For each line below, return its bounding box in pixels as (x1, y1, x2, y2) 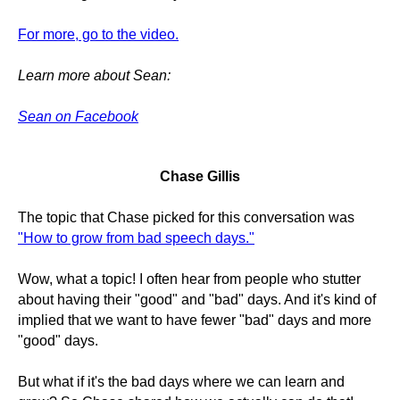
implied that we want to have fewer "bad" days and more (18, 312, 371, 328)
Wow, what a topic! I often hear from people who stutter (18, 271, 361, 287)
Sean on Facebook (18, 109, 138, 124)
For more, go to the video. (18, 27, 179, 42)
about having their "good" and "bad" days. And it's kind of (18, 292, 376, 307)
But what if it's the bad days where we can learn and (18, 374, 345, 389)
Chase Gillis (160, 169, 240, 184)
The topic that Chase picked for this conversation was (18, 210, 354, 225)
